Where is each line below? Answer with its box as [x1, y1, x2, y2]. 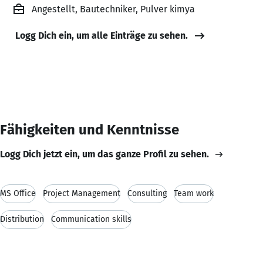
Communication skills [51, 214, 131, 224]
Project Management [43, 188, 120, 198]
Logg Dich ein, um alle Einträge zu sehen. [15, 29, 188, 41]
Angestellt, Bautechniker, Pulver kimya [32, 3, 195, 15]
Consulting [127, 188, 167, 198]
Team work [174, 188, 214, 198]
